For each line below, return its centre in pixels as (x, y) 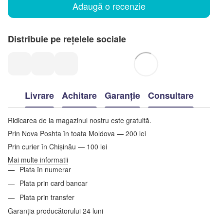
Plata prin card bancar (54, 183)
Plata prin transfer (47, 197)
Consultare (171, 96)
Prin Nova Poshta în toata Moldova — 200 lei (77, 133)
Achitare (79, 96)
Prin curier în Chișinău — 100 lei (57, 146)
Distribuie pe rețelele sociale (67, 39)
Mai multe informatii (38, 159)
